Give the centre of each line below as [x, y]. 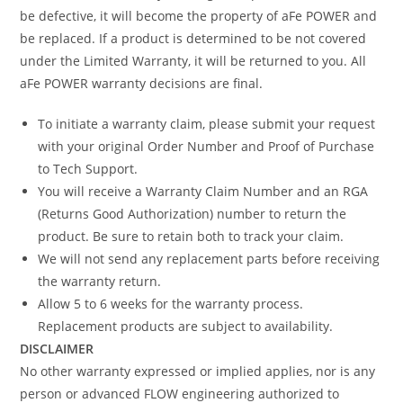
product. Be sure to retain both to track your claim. [191, 236]
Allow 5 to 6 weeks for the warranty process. [171, 303]
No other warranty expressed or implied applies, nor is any [198, 371]
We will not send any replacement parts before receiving [209, 258]
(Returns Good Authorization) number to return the [193, 213]
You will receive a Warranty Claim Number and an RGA [203, 191]
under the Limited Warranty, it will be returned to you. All [193, 60]
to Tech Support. [88, 168]
